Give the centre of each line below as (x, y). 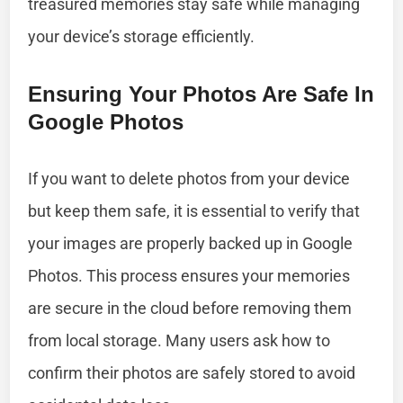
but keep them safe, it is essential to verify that (194, 210)
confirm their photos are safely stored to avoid (192, 372)
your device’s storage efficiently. (142, 36)
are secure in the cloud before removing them (190, 308)
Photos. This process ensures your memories (189, 275)
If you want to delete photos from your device (189, 178)
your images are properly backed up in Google (191, 243)
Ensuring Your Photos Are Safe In (201, 94)
